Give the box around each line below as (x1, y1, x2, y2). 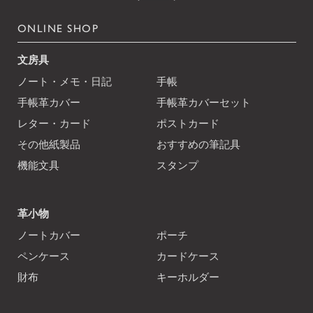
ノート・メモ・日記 (17, 75, 112, 87)
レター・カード (17, 117, 91, 129)
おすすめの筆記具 (156, 138, 240, 150)
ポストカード (156, 117, 219, 129)
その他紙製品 (17, 138, 80, 150)
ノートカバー (17, 228, 80, 241)
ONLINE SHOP (17, 21, 99, 35)
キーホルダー (156, 270, 219, 283)
